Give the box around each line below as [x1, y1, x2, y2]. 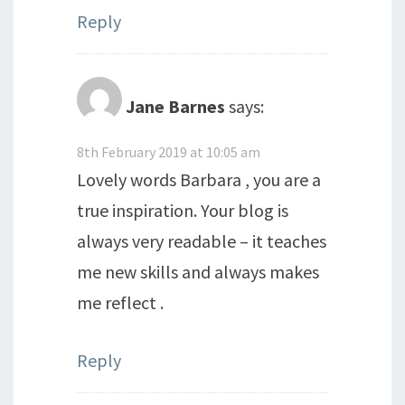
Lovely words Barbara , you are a [77, 167, 321, 191]
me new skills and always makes [77, 259, 319, 283]
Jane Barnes [126, 94, 225, 118]
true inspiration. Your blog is [77, 198, 288, 221]
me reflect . [77, 290, 164, 314]
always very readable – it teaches [77, 229, 326, 252]
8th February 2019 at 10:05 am [77, 142, 260, 161]
